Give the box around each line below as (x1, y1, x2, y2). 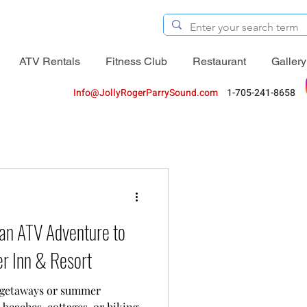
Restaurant (193, 55, 246, 68)
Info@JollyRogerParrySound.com (73, 85, 218, 100)
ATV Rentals (19, 55, 80, 68)
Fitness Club (106, 55, 167, 68)
